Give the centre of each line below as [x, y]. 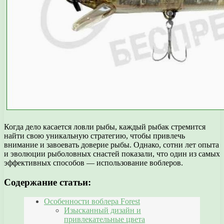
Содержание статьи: [47, 182]
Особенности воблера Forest [92, 201]
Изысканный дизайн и [102, 210]
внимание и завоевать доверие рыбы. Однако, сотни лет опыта [111, 144]
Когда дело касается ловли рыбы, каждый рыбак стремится [105, 126]
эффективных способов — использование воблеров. [93, 162]
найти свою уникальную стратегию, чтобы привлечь [94, 135]
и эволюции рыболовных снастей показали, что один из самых [112, 153]
